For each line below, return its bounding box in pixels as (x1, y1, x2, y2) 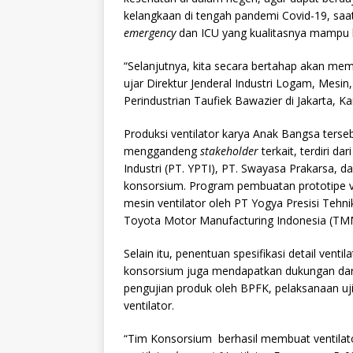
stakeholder (200, 143, 258, 159)
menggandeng (124, 143, 200, 159)
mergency (129, 25, 176, 41)
